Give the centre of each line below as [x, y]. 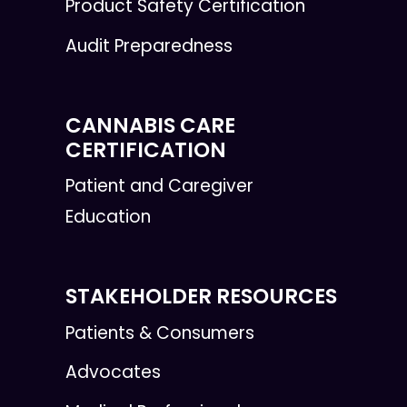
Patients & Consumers [160, 333]
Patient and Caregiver [159, 186]
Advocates [113, 372]
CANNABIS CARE [150, 125]
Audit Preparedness [149, 45]
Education [108, 217]
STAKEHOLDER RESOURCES [201, 297]
